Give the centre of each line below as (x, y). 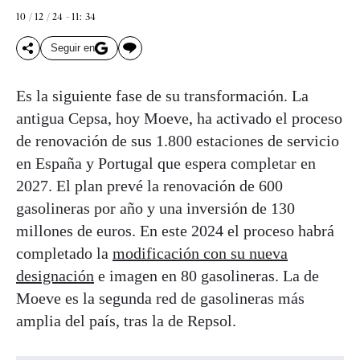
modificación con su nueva (200, 253)
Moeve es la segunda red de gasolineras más (160, 298)
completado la (64, 253)
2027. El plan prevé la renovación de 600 (149, 185)
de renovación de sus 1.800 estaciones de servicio (178, 140)
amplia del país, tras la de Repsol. (126, 320)
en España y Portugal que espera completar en (166, 163)
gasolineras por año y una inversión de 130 (155, 208)
